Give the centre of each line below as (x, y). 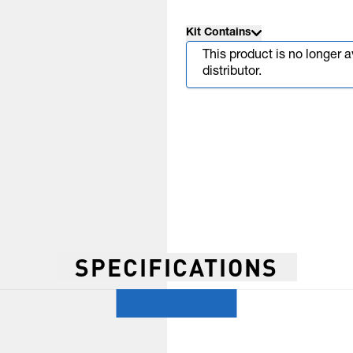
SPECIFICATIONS (176, 267)
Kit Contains (219, 33)
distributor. (232, 72)
